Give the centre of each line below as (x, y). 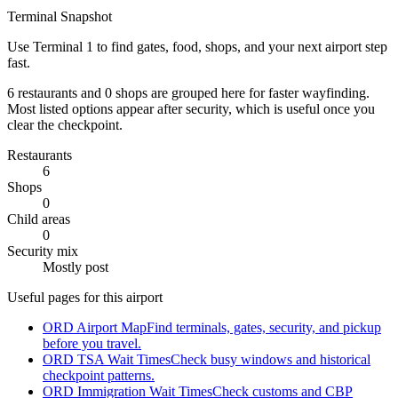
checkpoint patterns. (99, 375)
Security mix (43, 251)
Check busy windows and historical (271, 359)
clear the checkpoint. (65, 124)
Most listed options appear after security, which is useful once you (191, 108)
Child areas (39, 219)
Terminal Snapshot (60, 16)
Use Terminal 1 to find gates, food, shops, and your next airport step (197, 46)
